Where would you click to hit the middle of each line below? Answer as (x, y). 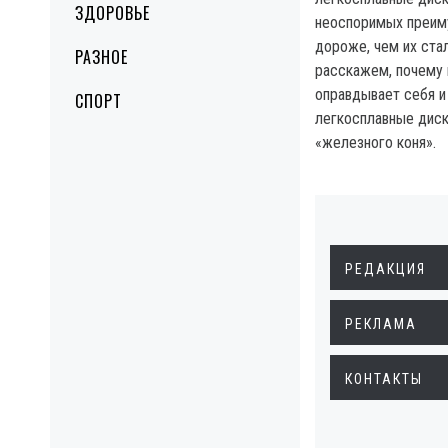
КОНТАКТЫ (384, 379)
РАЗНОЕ (101, 57)
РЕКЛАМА (381, 324)
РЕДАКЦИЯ (385, 269)
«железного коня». (375, 142)
